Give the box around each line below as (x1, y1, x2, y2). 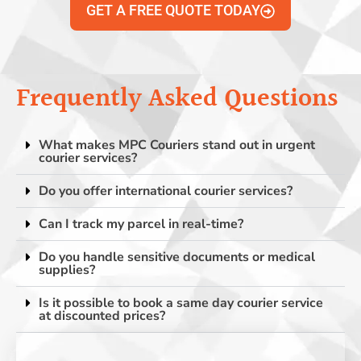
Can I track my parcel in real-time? (39, 214, 243, 233)
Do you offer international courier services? (39, 181, 293, 200)
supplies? (39, 260, 95, 279)
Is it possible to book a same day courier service (39, 293, 323, 312)
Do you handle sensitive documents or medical (39, 247, 315, 266)
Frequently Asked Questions (16, 78, 338, 120)
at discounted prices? (39, 306, 165, 325)
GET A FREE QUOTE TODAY (86, 2, 261, 19)
